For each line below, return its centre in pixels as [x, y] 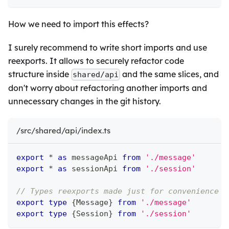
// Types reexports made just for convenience [118, 191]
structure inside [40, 74]
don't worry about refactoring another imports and [108, 88]
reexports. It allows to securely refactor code [96, 61]
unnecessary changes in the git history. [85, 101]
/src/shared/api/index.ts [63, 131]
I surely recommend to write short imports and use [108, 47]
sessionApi [95, 169]
